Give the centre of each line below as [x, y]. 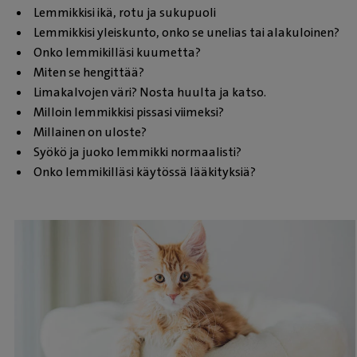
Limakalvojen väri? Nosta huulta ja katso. [150, 92]
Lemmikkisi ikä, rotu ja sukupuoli [125, 12]
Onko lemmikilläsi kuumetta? [117, 52]
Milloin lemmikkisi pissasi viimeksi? [129, 112]
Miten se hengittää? [89, 72]
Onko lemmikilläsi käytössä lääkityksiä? [145, 171]
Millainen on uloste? [90, 131]
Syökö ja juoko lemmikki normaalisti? [137, 151]
